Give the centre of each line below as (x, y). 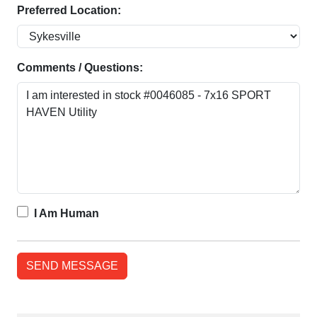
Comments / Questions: (80, 67)
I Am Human (67, 213)
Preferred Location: (69, 10)
